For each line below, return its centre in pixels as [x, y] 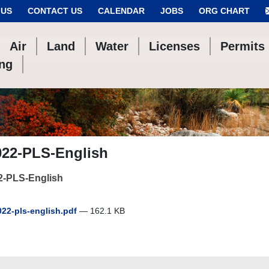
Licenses [175, 46]
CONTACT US [55, 11]
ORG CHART [224, 11]
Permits [243, 46]
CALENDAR [121, 11]
